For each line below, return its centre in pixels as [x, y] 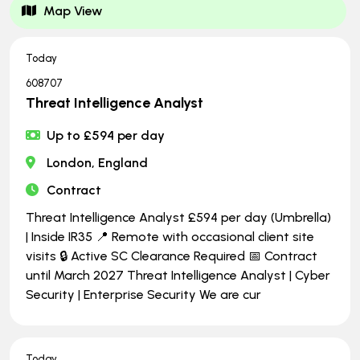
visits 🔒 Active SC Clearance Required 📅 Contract [172, 256]
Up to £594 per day [106, 135]
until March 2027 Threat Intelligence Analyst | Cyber [178, 275]
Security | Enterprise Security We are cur [143, 295]
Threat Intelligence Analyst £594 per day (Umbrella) [178, 217]
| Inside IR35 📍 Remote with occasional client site [170, 237]
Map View [73, 11]
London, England [98, 163]
